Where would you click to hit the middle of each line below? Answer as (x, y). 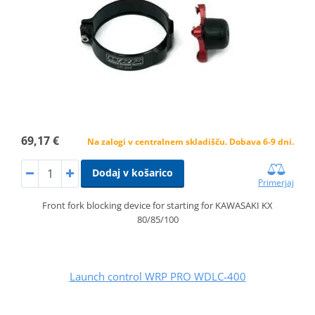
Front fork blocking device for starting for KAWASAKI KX (157, 205)
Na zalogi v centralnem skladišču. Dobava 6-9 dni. (191, 141)
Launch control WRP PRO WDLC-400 (157, 276)
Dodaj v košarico (132, 172)
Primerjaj (276, 182)
